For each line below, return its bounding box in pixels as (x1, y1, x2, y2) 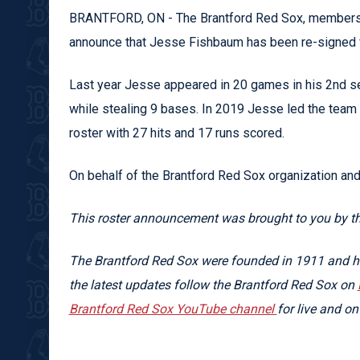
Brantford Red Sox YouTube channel (68, 301, 277, 317)
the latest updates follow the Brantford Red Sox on (68, 276, 358, 292)
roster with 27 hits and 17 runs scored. (68, 125, 284, 141)
